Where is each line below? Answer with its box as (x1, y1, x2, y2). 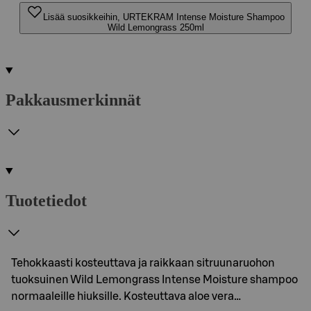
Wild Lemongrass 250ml (107, 22, 204, 33)
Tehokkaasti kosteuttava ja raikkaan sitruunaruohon (11, 257, 275, 269)
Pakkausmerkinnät (6, 90, 141, 109)
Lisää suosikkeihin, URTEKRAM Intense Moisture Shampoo (43, 12, 285, 22)
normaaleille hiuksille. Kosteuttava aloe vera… (11, 290, 241, 302)
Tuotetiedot (6, 191, 87, 210)
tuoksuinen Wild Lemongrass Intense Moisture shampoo (11, 274, 298, 285)
